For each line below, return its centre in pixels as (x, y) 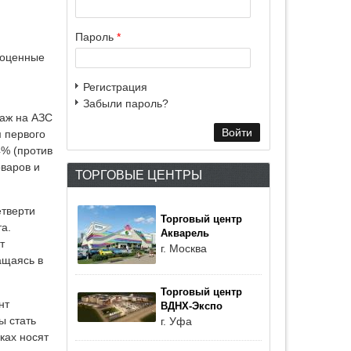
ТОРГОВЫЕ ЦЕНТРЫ (139, 175)
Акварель (185, 233)
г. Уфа (176, 321)
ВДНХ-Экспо (192, 306)
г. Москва (184, 248)
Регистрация (115, 87)
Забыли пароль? (126, 103)
